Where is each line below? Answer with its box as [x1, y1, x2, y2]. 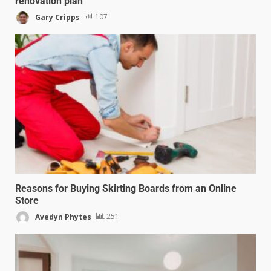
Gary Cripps [33, 11, 80, 22]
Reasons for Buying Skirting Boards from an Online [15, 182, 237, 194]
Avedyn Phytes [33, 211, 91, 222]
